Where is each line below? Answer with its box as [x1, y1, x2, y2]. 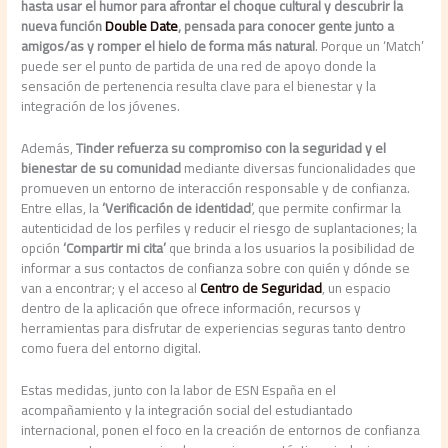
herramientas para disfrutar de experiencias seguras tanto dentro [21, 315, 407, 342]
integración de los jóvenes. [21, 93, 181, 120]
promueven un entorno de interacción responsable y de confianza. [21, 175, 411, 202]
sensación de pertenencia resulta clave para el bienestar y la [21, 73, 377, 100]
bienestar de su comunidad [21, 155, 185, 182]
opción [21, 235, 61, 262]
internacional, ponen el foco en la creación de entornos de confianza [21, 417, 421, 444]
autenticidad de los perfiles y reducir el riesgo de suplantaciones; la [21, 215, 418, 242]
